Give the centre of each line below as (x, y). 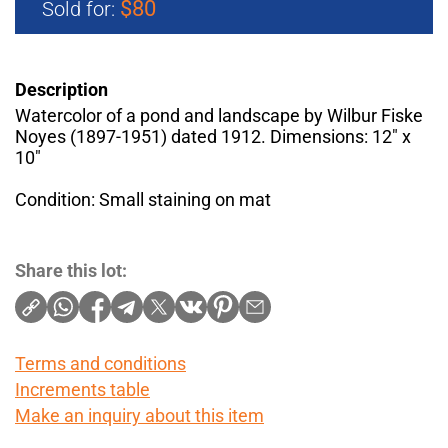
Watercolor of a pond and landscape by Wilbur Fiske (219, 116)
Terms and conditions (100, 364)
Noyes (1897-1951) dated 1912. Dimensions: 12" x (213, 137)
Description (61, 90)
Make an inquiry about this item (139, 416)
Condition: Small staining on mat (143, 200)
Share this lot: (71, 271)
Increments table (82, 390)
